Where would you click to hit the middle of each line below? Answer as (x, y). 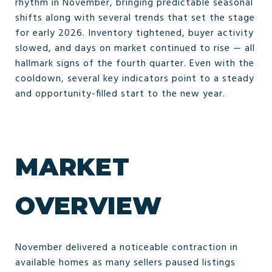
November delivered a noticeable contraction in (127, 247)
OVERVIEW (89, 206)
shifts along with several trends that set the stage (135, 18)
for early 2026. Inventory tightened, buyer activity (134, 33)
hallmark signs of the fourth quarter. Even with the (135, 64)
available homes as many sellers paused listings (125, 263)
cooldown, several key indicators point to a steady (135, 79)
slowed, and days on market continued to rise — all (135, 49)
